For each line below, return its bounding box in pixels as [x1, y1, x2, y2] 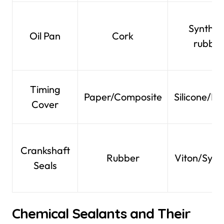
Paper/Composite [83, 90, 162, 103]
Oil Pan [29, 29, 60, 42]
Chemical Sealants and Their [12, 204, 190, 222]
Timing [29, 83, 60, 95]
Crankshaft [20, 144, 70, 156]
